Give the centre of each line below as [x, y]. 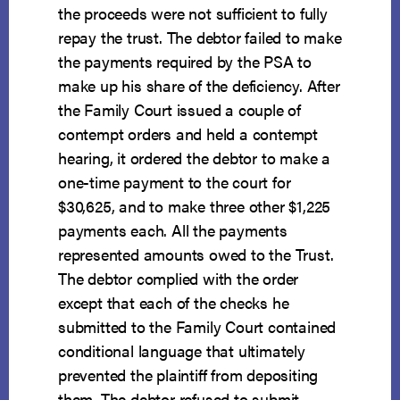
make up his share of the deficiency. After [199, 86]
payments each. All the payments [173, 230]
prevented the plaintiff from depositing [188, 375]
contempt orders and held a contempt [188, 134]
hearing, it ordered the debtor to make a [195, 158]
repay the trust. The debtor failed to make [200, 37]
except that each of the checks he [174, 303]
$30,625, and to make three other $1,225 [195, 206]
